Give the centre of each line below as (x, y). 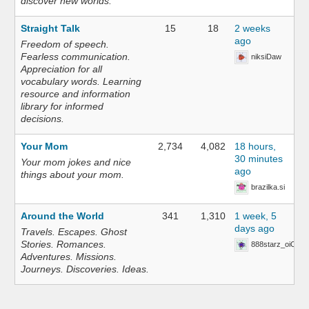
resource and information (76, 94)
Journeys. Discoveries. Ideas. (85, 269)
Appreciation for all (62, 69)
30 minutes (259, 159)
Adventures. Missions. (69, 257)
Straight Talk (51, 28)
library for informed (62, 106)
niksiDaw (267, 57)
